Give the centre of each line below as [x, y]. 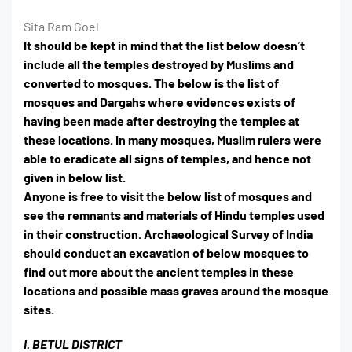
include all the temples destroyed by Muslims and [159, 64]
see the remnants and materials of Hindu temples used [174, 215]
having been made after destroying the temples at [161, 121]
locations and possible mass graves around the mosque [176, 291]
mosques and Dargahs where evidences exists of [159, 102]
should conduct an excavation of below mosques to [166, 253]
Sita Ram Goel [61, 27]
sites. [39, 310]
